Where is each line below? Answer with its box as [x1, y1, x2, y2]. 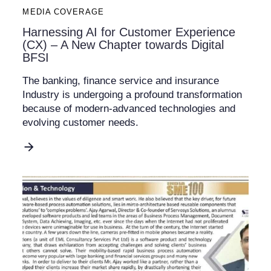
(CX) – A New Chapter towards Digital [22, 38, 224, 52]
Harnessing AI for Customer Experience [22, 25, 236, 39]
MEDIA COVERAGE [22, 7, 104, 17]
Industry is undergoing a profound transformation [22, 89, 243, 101]
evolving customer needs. [22, 117, 139, 129]
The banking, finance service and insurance [22, 75, 220, 87]
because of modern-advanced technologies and [22, 103, 236, 115]
